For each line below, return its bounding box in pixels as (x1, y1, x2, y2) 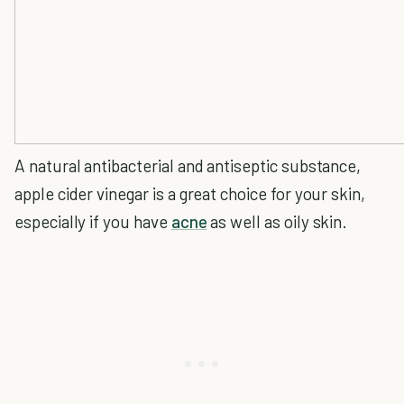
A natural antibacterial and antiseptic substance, (14, 155, 362, 176)
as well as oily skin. (207, 211, 348, 232)
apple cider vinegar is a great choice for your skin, (14, 183, 366, 204)
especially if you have (14, 211, 171, 232)
